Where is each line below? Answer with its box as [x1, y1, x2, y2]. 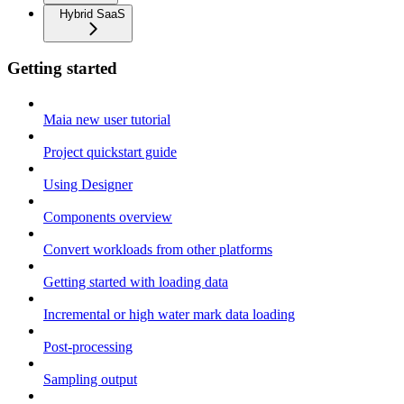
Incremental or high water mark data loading [43, 307, 295, 323]
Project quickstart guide [43, 144, 177, 161]
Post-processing [43, 339, 133, 355]
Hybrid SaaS [60, 6, 125, 21]
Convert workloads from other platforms [43, 242, 272, 258]
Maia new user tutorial [43, 112, 170, 128]
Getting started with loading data [43, 274, 228, 290]
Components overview [43, 209, 172, 225]
